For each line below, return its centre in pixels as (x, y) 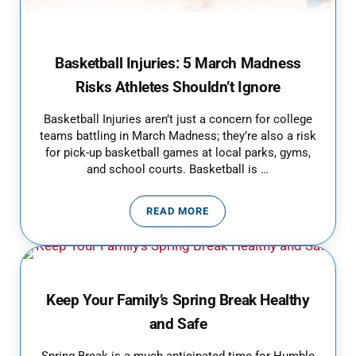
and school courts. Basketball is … (178, 170)
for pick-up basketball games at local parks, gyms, (178, 153)
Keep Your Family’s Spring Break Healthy (178, 300)
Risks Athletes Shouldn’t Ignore (178, 87)
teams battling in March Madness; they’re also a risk (178, 136)
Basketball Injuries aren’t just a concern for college (178, 120)
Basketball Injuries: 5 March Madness (178, 63)
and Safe (178, 324)
